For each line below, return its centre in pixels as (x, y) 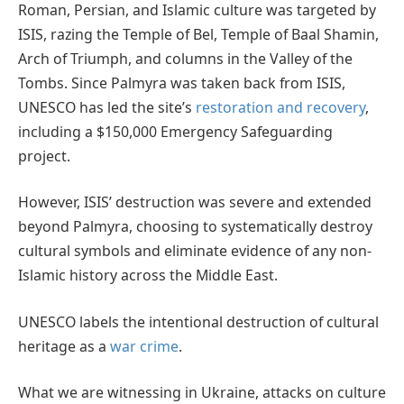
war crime (144, 346)
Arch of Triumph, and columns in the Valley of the (185, 58)
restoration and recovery (280, 107)
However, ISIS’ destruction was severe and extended (195, 202)
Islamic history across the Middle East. (148, 275)
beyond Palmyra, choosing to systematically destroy (195, 227)
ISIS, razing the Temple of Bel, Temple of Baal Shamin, (198, 34)
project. (44, 156)
